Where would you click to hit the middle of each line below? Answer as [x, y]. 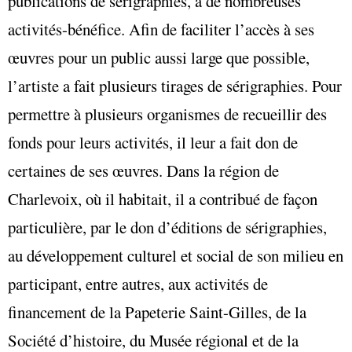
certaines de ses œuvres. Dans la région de [143, 171]
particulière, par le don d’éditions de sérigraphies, [167, 227]
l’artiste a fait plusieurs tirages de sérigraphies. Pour [175, 86]
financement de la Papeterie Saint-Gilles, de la [157, 312]
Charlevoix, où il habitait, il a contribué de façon [163, 199]
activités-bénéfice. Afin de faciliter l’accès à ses [161, 29]
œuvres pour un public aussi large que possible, [159, 58]
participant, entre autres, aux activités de [138, 284]
